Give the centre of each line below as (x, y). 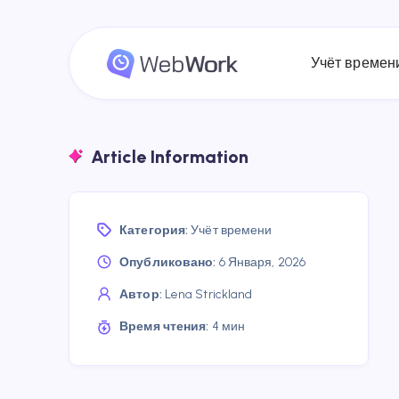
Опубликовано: (168, 262)
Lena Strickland (208, 294)
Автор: (141, 294)
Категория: (154, 230)
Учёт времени (232, 230)
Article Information (170, 157)
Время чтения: (164, 326)
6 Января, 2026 (261, 262)
